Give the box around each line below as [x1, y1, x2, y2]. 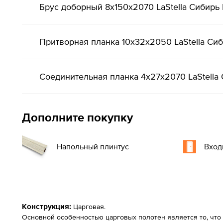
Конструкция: [22, 202, 73, 211]
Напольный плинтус [57, 142, 129, 151]
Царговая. [73, 203, 106, 211]
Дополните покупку [22, 111, 133, 124]
